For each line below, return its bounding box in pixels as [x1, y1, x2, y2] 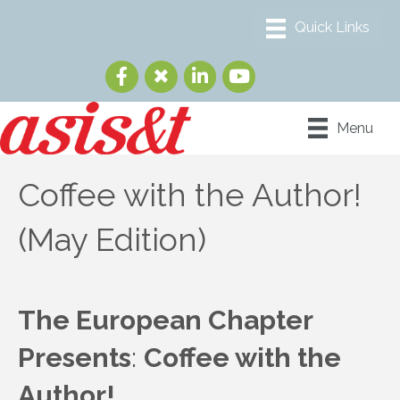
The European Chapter [18, 304, 312, 336]
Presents [18, 341, 131, 373]
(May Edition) [18, 220, 206, 258]
